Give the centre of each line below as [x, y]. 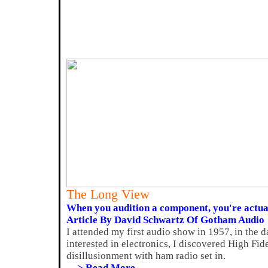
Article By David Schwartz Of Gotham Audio [165, 220]
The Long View [108, 194]
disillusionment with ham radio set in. [146, 256]
